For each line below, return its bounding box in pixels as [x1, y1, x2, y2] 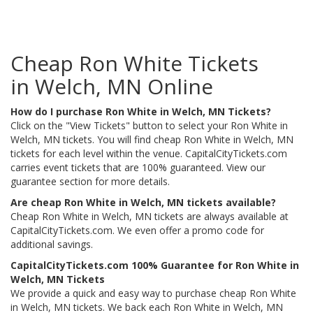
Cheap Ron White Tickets [10, 49, 259, 78]
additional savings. [10, 238, 96, 251]
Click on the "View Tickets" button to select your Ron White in [10, 119, 288, 132]
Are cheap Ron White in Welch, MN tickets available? [10, 196, 276, 209]
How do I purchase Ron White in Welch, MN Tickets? [10, 105, 271, 118]
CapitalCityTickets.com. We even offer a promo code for [10, 224, 264, 237]
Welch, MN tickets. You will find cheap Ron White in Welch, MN [10, 133, 293, 146]
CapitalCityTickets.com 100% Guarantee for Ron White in [10, 259, 299, 272]
